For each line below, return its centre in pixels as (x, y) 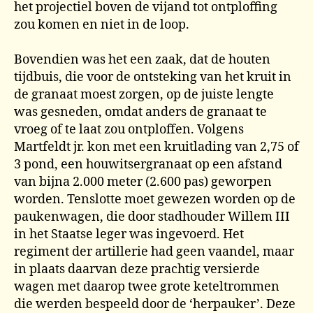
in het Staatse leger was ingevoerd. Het (129, 234)
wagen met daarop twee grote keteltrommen (147, 287)
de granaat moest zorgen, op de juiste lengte (144, 95)
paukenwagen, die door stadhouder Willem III (152, 217)
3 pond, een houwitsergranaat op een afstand (148, 165)
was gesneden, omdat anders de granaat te (140, 112)
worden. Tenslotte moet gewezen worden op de (155, 199)
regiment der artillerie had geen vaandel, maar (154, 252)
